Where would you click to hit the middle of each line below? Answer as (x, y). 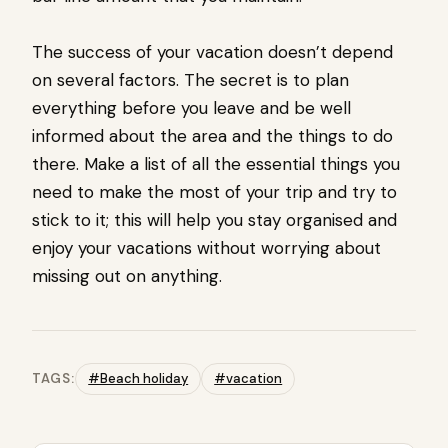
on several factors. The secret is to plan (190, 80)
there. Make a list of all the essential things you (216, 164)
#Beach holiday (138, 379)
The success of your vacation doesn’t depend (212, 52)
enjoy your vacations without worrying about (206, 248)
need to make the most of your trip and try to (214, 192)
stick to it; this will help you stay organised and (214, 220)
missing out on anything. (127, 276)
